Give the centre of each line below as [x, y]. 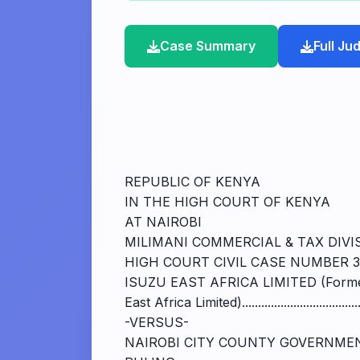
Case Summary [208, 46]
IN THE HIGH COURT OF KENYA [227, 202]
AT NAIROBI [163, 222]
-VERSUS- [157, 322]
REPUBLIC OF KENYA [192, 182]
